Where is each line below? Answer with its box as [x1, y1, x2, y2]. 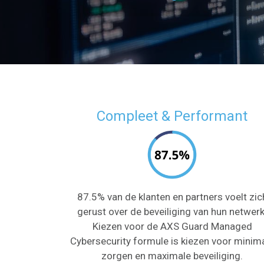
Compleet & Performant [97, 107, 247, 124]
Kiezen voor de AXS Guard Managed [92, 220, 252, 232]
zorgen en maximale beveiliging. [101, 250, 243, 262]
